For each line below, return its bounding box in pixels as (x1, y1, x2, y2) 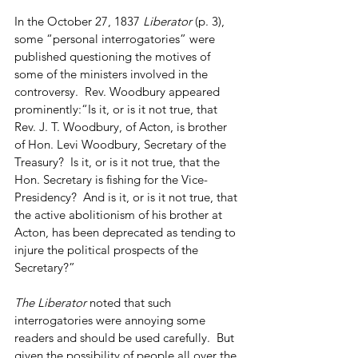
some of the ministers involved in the (14, 66, 211, 82)
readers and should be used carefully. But (14, 329, 237, 345)
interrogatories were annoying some (14, 312, 209, 328)
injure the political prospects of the (14, 241, 201, 257)
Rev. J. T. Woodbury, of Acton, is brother (14, 118, 230, 134)
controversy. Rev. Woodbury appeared (14, 83, 223, 99)
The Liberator (14, 294, 89, 310)
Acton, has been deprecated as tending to (14, 224, 239, 240)
